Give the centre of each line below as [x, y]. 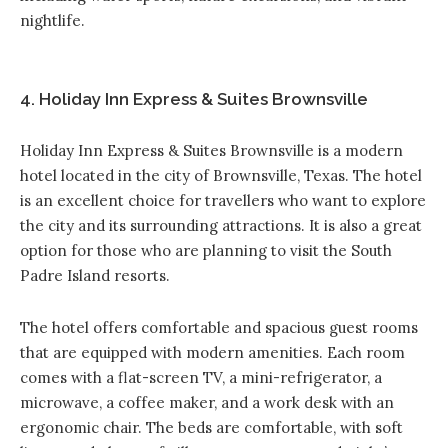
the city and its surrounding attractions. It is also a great [221, 226]
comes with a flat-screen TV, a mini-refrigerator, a [201, 378]
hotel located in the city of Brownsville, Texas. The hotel [221, 176]
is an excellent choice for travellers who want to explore [223, 201]
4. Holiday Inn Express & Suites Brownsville [194, 99]
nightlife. [52, 21]
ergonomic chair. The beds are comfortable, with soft [211, 428]
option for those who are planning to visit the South [206, 251]
